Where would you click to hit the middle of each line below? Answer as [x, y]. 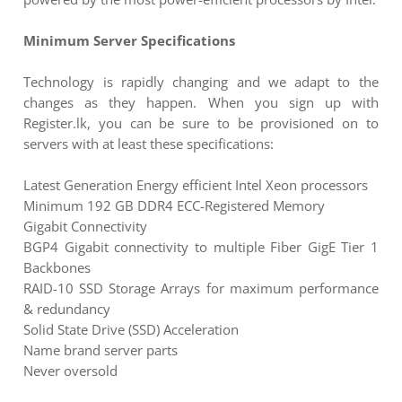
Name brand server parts [101, 350]
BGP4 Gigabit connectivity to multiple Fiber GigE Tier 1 [201, 247]
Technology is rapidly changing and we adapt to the [201, 82]
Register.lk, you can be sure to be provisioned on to [201, 123]
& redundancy [67, 309]
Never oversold [71, 371]
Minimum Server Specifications [130, 41]
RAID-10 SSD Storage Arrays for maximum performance [201, 288]
